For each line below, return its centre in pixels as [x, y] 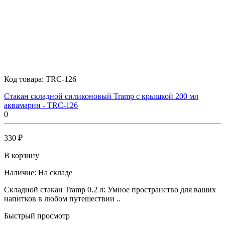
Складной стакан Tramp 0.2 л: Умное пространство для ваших [110, 189]
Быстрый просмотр [37, 215]
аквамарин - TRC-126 [41, 105]
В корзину [22, 155]
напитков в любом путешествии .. [62, 198]
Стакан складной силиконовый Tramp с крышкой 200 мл [101, 96]
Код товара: [25, 79]
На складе [55, 172]
